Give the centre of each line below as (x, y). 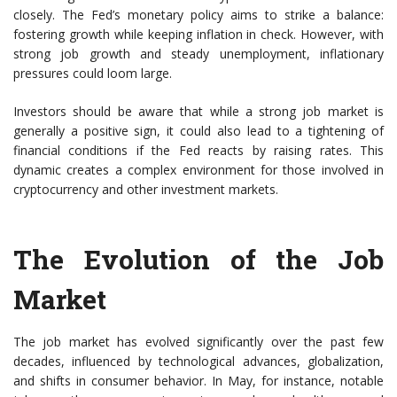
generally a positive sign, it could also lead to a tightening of (198, 131)
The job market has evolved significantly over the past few (198, 342)
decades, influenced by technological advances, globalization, (198, 361)
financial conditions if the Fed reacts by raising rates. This (198, 150)
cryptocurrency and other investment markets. (146, 189)
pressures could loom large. (93, 73)
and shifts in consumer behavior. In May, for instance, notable (198, 381)
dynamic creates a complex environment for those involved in (198, 170)
